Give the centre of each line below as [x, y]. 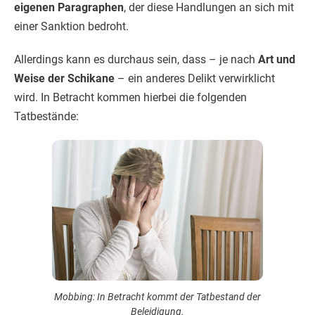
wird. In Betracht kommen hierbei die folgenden [130, 97]
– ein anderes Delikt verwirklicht [195, 78]
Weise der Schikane [64, 78]
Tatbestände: [46, 116]
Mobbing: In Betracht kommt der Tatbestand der [157, 297]
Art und [277, 59]
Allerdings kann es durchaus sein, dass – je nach [136, 59]
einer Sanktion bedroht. [71, 26]
